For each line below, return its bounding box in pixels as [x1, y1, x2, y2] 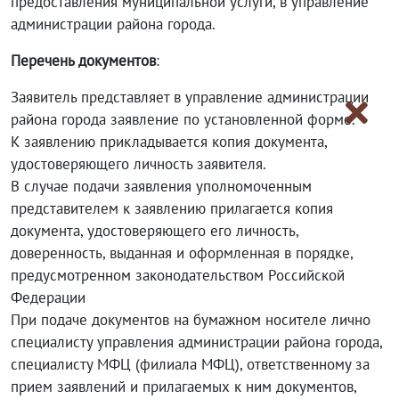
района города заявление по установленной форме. [11, 110, 355, 129]
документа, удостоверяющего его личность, [11, 221, 298, 240]
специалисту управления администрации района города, [11, 332, 382, 352]
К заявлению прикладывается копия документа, [11, 132, 327, 151]
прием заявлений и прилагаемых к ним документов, [11, 377, 356, 396]
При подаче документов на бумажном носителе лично [11, 310, 370, 330]
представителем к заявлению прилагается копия [11, 199, 333, 218]
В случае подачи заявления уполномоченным [11, 176, 312, 196]
